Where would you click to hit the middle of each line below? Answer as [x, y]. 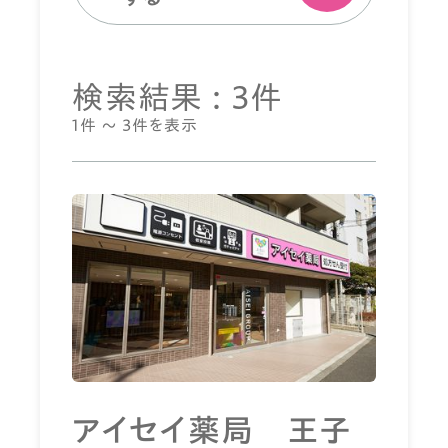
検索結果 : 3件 [178, 96]
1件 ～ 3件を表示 [135, 124]
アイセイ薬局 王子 [212, 429]
